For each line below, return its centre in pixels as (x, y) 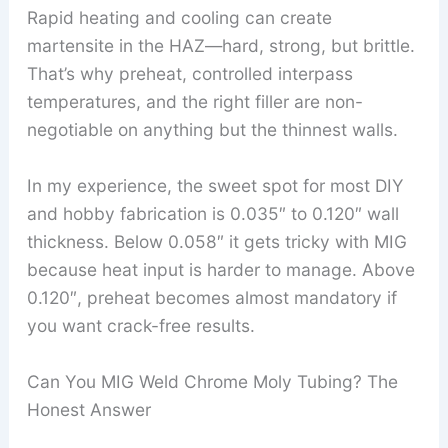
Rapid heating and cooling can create (179, 18)
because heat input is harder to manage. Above (220, 270)
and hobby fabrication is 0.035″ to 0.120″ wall (212, 214)
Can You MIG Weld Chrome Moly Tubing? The (212, 381)
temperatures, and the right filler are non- (194, 102)
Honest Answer (88, 409)
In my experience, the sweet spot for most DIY (215, 186)
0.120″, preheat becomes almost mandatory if (211, 298)
